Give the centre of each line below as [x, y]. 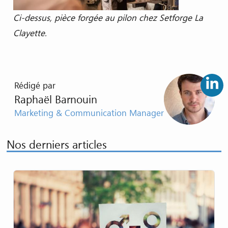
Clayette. [31, 33]
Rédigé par [35, 85]
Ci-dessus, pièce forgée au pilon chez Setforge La [108, 18]
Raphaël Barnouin [56, 99]
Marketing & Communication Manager [89, 112]
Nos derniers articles [56, 144]
